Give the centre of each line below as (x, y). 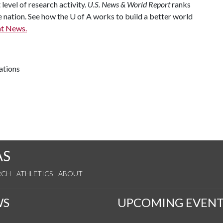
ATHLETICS (35, 173)
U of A (81, 16)
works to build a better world (142, 16)
